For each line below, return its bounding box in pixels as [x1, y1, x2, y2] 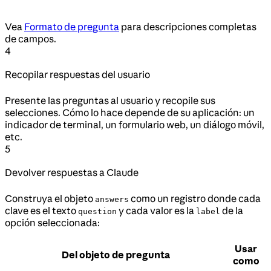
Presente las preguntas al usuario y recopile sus [5, 94, 215, 106]
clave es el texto [5, 204, 78, 217]
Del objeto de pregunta [62, 248, 170, 261]
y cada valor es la [117, 204, 196, 217]
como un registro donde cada [129, 192, 261, 204]
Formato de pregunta [24, 20, 119, 33]
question [78, 206, 117, 216]
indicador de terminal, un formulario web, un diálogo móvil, [5, 118, 264, 131]
